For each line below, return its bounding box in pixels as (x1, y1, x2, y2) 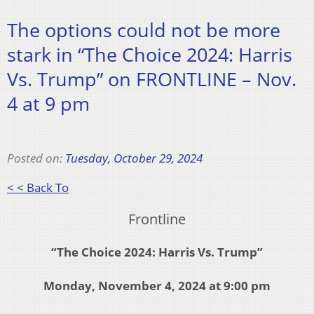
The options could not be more (7, 17, 280, 43)
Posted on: (7, 149, 65, 166)
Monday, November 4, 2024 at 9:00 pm (43, 277, 271, 294)
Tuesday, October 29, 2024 (65, 149, 203, 166)
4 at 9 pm (7, 90, 90, 117)
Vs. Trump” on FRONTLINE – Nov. (7, 66, 296, 93)
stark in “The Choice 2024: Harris (7, 41, 292, 68)
